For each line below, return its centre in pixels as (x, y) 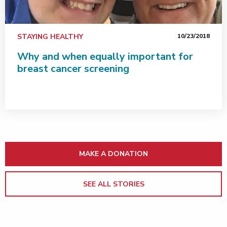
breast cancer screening (73, 68)
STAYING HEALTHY (50, 36)
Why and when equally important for (105, 56)
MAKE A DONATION (113, 154)
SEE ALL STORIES (113, 184)
